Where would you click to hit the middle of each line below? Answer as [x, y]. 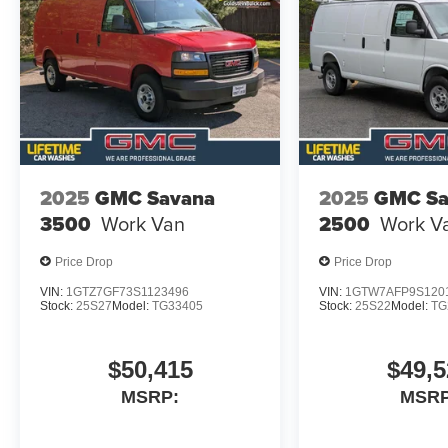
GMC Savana [155, 197]
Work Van [143, 223]
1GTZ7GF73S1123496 [127, 292]
